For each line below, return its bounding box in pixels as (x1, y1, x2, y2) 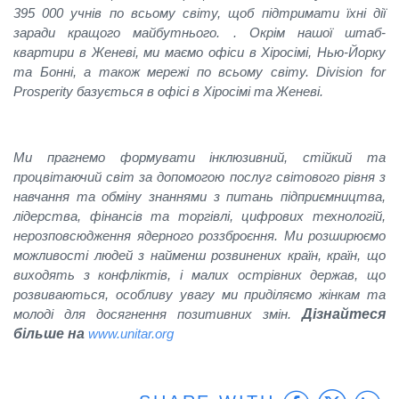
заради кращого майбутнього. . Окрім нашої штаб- (13, 25, 386, 40)
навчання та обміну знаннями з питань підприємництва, (13, 189, 386, 204)
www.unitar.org (88, 326, 174, 341)
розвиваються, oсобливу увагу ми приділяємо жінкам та (13, 287, 386, 302)
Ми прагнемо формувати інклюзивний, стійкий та (13, 150, 386, 165)
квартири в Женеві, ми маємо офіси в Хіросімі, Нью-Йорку (13, 45, 386, 60)
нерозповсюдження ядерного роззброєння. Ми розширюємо (13, 228, 386, 243)
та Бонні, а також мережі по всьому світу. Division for (13, 64, 386, 79)
